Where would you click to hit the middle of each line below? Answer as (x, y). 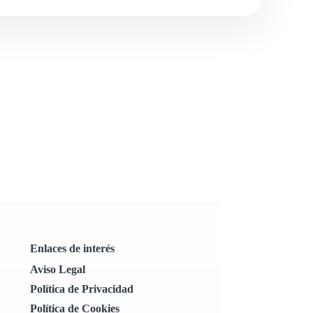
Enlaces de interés (72, 248)
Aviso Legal (57, 269)
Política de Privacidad (81, 289)
